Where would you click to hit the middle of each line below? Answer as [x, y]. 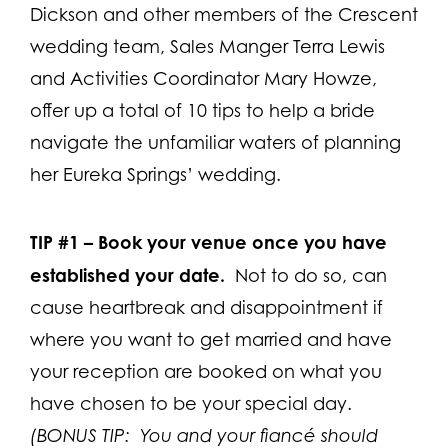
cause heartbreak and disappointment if [206, 307]
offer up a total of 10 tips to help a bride [202, 110]
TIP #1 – [61, 241]
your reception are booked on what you [206, 371]
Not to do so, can [306, 275]
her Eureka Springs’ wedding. [155, 174]
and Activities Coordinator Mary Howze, [203, 78]
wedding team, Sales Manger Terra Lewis [207, 46]
